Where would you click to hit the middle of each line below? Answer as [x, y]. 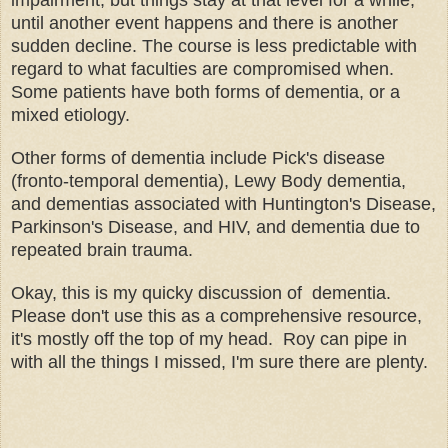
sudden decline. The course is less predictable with [214, 45]
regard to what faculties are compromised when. [205, 68]
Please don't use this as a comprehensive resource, [216, 315]
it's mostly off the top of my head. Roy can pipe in [209, 338]
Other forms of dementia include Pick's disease [198, 157]
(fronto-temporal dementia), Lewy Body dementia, [208, 180]
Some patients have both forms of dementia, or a [205, 91]
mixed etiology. [73, 114]
